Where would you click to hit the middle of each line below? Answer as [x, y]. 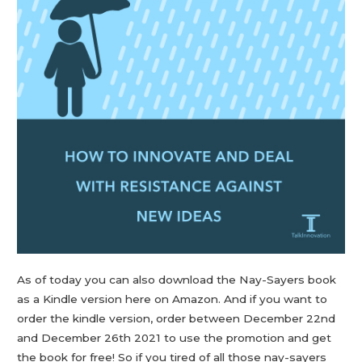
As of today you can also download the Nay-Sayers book [177, 280]
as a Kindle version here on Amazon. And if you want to [173, 299]
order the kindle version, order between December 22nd [177, 319]
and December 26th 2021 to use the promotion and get [175, 338]
